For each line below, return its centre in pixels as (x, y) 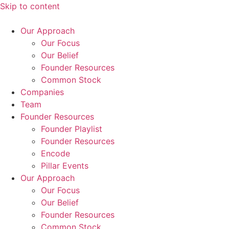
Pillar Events (65, 166)
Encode (55, 153)
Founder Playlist (72, 129)
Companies (42, 92)
